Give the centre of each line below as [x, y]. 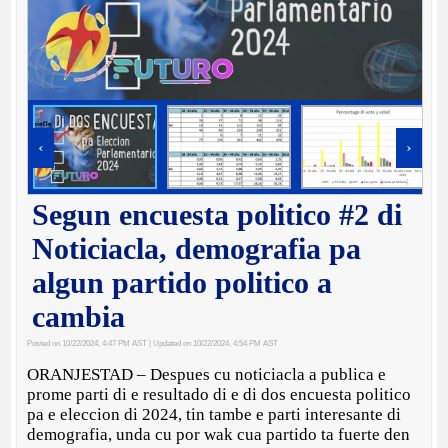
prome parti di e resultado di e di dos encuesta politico [219, 394]
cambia [79, 316]
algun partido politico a [182, 282]
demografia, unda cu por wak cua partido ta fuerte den [219, 434]
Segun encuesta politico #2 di [217, 214]
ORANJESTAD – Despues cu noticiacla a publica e [207, 374]
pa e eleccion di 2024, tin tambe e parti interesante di [214, 414]
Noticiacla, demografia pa [197, 248]
